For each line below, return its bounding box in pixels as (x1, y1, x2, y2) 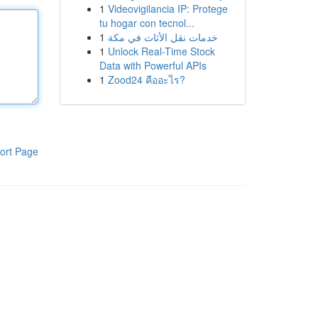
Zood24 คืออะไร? (107, 72, 185, 87)
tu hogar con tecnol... (99, 16, 194, 30)
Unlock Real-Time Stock (107, 44, 215, 58)
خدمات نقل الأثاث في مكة (107, 30, 218, 44)
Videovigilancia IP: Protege (107, 1, 228, 16)
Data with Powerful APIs (99, 58, 207, 72)
